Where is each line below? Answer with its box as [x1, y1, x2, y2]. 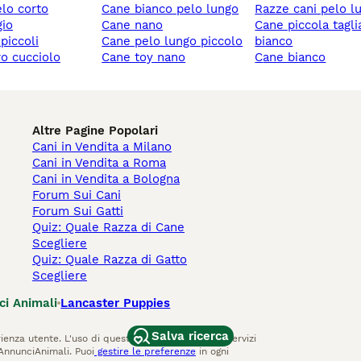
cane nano [110, 18, 164, 33]
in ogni [196, 346, 229, 358]
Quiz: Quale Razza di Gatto [32, 252, 187, 268]
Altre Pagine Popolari [32, 123, 158, 139]
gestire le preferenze [94, 346, 196, 358]
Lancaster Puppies [60, 296, 171, 311]
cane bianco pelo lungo [110, 2, 239, 17]
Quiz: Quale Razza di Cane [32, 220, 185, 235]
